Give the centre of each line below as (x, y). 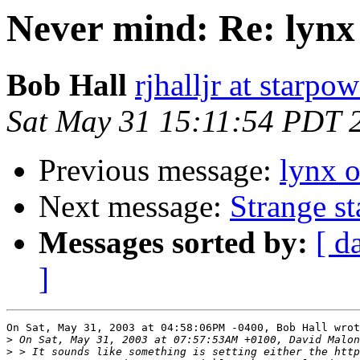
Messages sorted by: (173, 243)
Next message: (134, 207)
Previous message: (159, 170)
